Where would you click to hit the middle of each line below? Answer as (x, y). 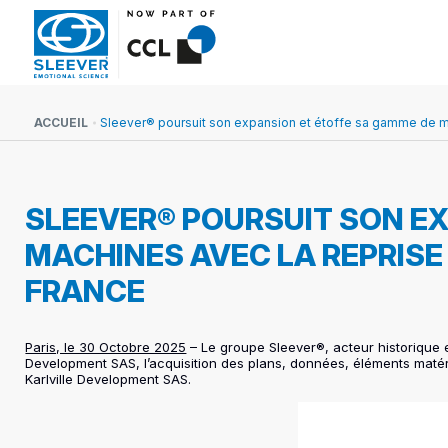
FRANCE (85, 291)
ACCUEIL (61, 122)
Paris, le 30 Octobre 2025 (106, 347)
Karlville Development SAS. (108, 379)
